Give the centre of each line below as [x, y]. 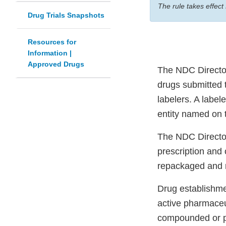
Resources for [52, 42]
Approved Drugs [56, 64]
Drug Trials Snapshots [66, 15]
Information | [50, 53]
